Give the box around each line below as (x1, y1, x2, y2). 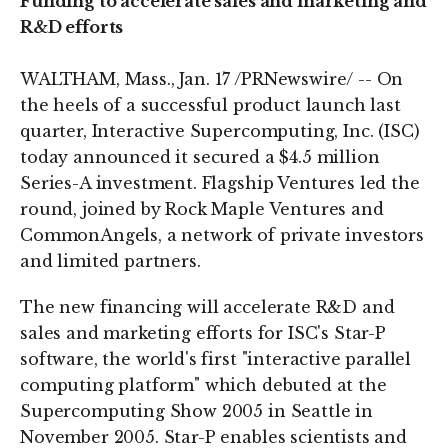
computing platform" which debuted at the (20, 375, 387, 395)
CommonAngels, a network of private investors (20, 225, 424, 245)
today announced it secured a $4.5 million (20, 147, 380, 167)
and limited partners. (20, 251, 201, 271)
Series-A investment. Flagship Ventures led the (20, 173, 420, 193)
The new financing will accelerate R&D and (20, 297, 395, 317)
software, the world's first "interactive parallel (20, 349, 412, 369)
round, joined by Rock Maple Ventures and (20, 199, 384, 219)
